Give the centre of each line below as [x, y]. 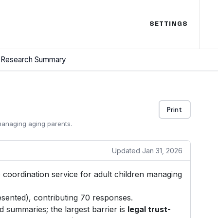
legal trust [148, 209]
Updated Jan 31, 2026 [147, 150]
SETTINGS [169, 24]
